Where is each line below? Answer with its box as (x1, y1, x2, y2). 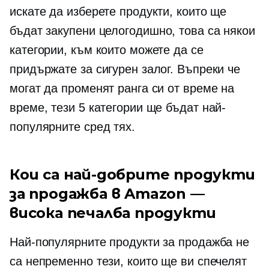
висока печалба (10, 204, 131, 222)
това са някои (175, 24, 255, 37)
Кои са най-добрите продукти (10, 166, 255, 183)
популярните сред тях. (10, 120, 135, 133)
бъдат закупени (10, 24, 99, 37)
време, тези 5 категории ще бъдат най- (10, 101, 226, 114)
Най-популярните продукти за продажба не (10, 235, 250, 249)
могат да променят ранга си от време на (10, 82, 235, 95)
